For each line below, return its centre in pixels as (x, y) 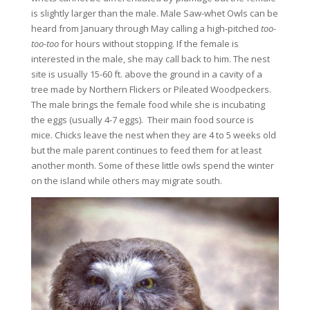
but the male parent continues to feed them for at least (146, 150)
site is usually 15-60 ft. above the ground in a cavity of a (146, 74)
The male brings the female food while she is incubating (148, 104)
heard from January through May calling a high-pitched (146, 28)
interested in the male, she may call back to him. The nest (150, 59)
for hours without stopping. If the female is (149, 44)
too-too (46, 44)
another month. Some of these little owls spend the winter (152, 165)
